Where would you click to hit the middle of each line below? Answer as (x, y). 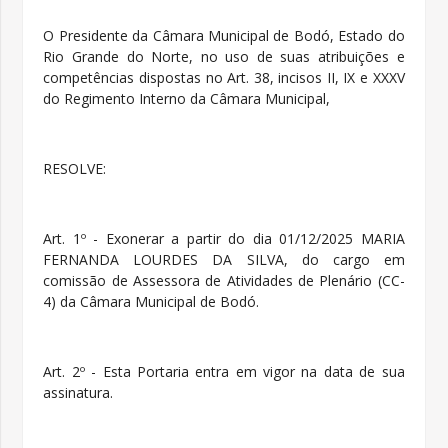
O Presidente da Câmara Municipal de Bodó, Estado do (224, 35)
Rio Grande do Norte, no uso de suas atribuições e (224, 56)
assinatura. (78, 392)
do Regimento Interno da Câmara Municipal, (187, 98)
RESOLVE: (75, 168)
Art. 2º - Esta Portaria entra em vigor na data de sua (224, 371)
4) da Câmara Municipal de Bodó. (151, 301)
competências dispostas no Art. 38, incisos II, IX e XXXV (224, 77)
